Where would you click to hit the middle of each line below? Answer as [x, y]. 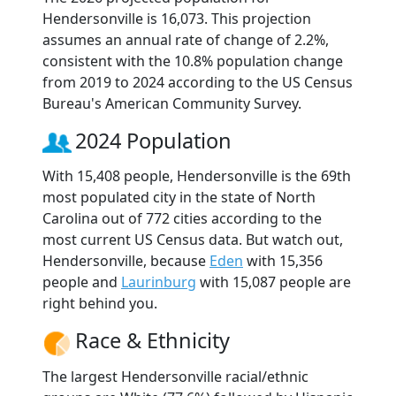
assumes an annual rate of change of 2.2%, [186, 40]
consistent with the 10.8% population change [193, 61]
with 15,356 [283, 261]
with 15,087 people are [274, 282]
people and [82, 282]
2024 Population [153, 141]
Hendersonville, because [126, 261]
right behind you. [100, 304]
